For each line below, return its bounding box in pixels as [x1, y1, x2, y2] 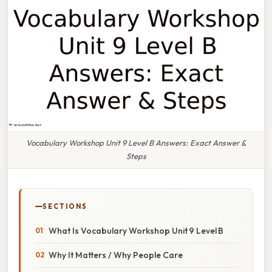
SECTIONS [42, 202, 87, 211]
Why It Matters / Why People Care [49, 249, 183, 260]
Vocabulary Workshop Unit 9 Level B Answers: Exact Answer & [25, 137, 246, 148]
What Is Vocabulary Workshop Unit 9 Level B [49, 225, 223, 236]
